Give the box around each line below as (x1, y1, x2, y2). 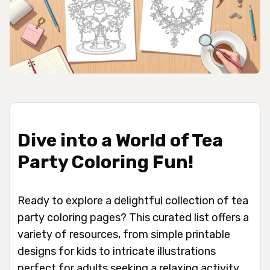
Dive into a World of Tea (17, 130, 223, 151)
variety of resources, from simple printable (17, 228, 230, 241)
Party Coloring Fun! (17, 151, 193, 173)
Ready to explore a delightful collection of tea (17, 194, 248, 207)
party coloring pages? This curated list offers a (17, 211, 249, 224)
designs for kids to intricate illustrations (17, 245, 216, 258)
